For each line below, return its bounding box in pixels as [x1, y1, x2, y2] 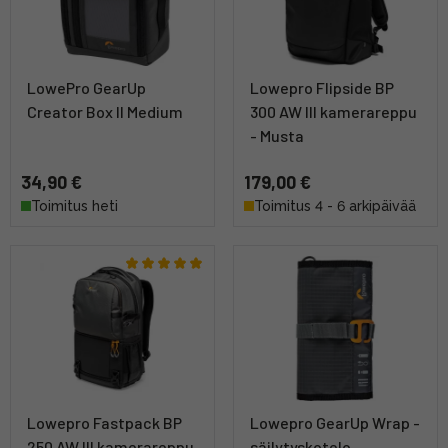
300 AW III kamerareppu [250, 102, 417, 122]
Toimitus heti [31, 198, 118, 215]
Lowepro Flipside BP [250, 78, 394, 98]
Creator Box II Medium [27, 102, 183, 122]
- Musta [250, 126, 304, 146]
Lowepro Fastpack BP [27, 413, 182, 433]
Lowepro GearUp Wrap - [250, 413, 420, 433]
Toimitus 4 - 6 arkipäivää [254, 198, 416, 215]
